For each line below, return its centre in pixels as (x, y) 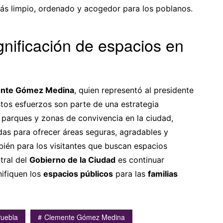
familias (163, 173)
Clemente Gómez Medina (85, 217)
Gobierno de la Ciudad (72, 160)
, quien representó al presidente (134, 90)
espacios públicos (78, 173)
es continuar (140, 160)
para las (130, 173)
